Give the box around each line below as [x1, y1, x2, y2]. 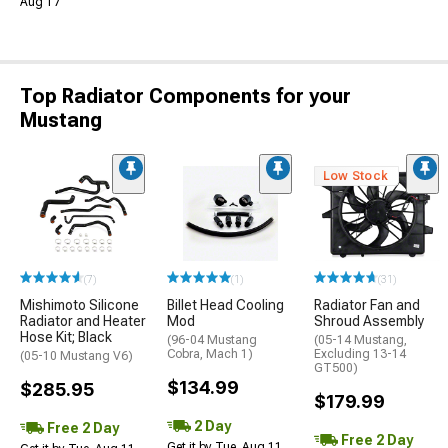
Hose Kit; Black [20, 328, 112, 345]
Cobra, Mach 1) [167, 346, 253, 361]
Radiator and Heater [20, 312, 146, 329]
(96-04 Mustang [167, 332, 257, 347]
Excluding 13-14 [314, 346, 406, 361]
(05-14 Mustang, [314, 332, 407, 347]
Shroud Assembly [314, 312, 424, 329]
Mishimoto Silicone [20, 296, 139, 313]
